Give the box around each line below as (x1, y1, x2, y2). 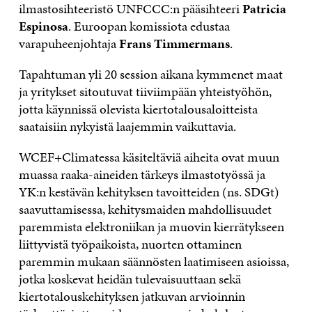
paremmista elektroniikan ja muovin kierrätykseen (18, 217, 284, 236)
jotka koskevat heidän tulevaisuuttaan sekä (18, 269, 241, 288)
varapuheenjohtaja (18, 33, 119, 53)
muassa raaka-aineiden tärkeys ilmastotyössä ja (18, 164, 265, 184)
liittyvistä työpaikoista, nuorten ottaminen (18, 234, 242, 253)
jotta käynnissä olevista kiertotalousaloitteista (18, 99, 258, 118)
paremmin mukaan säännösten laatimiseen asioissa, (18, 251, 289, 271)
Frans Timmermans (118, 33, 230, 53)
